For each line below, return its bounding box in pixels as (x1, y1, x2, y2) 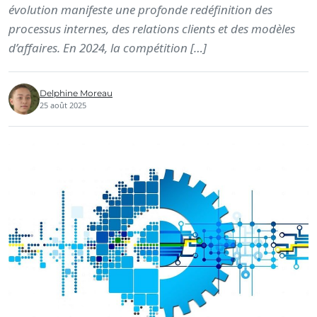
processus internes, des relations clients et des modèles (8, 21, 295, 37)
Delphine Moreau (40, 88, 113, 98)
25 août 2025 (40, 100, 86, 110)
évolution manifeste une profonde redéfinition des (8, 1, 272, 18)
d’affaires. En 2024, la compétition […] (8, 40, 207, 56)
